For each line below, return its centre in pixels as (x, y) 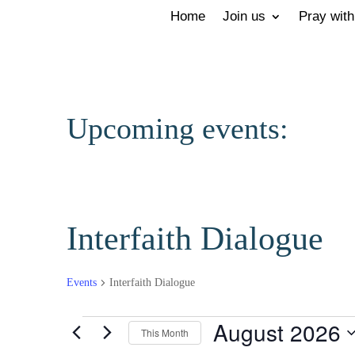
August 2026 (277, 332)
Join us (244, 16)
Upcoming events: (177, 128)
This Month (165, 332)
